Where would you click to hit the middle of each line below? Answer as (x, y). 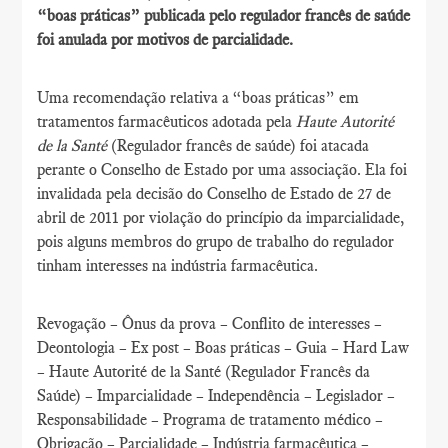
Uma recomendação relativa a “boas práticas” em (198, 97)
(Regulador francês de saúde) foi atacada (240, 145)
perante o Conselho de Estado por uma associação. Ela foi (222, 169)
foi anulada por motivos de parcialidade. (165, 39)
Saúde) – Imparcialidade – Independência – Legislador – (216, 395)
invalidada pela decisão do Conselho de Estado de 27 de (214, 193)
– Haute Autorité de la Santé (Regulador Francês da (204, 371)
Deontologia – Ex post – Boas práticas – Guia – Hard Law (223, 347)
